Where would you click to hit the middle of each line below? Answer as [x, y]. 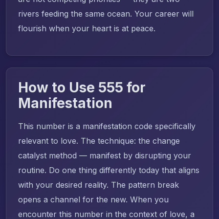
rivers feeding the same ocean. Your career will [106, 13]
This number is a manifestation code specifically [107, 126]
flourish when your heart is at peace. [87, 28]
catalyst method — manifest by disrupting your [105, 155]
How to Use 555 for [82, 87]
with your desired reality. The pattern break [99, 185]
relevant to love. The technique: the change [99, 141]
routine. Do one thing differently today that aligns [109, 170]
